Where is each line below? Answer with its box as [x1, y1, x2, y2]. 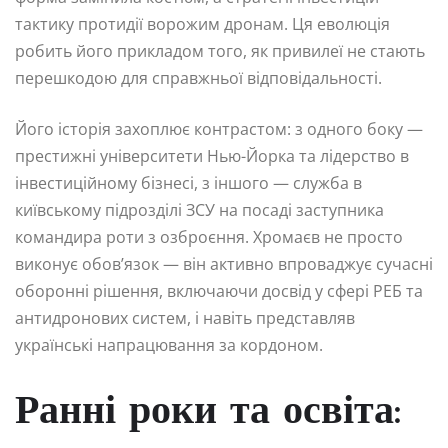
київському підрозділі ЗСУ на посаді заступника [15, 198, 384, 221]
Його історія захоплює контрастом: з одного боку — [15, 117, 423, 140]
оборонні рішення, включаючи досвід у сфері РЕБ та [15, 279, 423, 302]
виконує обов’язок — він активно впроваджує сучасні [15, 252, 433, 275]
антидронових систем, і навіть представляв [15, 306, 355, 329]
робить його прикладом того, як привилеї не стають [15, 39, 425, 62]
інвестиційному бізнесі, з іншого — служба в [15, 171, 362, 194]
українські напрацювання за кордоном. [15, 333, 323, 356]
